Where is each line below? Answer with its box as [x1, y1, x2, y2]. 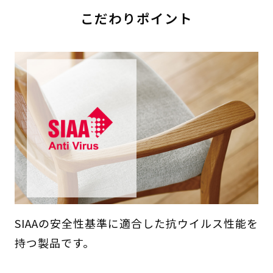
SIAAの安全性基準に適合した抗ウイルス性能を [14, 215, 258, 232]
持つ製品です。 [14, 235, 94, 251]
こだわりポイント [80, 8, 193, 27]
